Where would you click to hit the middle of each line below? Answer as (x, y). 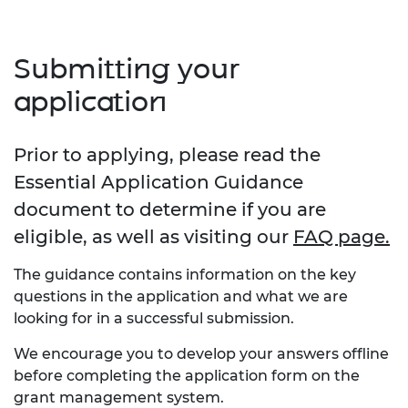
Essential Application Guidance (158, 182)
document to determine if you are (170, 209)
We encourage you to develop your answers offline (201, 353)
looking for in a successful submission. (154, 318)
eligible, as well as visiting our (153, 236)
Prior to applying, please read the (167, 154)
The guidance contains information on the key (185, 274)
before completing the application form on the (187, 375)
